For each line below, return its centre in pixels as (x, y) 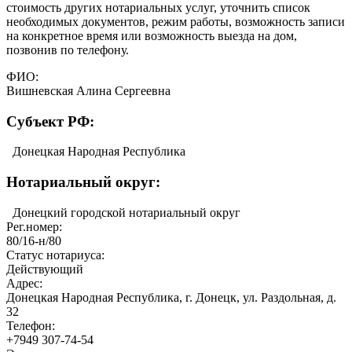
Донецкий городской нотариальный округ (126, 212)
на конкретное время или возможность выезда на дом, (152, 35)
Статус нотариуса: (57, 255)
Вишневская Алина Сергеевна (88, 90)
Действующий (45, 269)
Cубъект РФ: (50, 121)
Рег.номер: (36, 226)
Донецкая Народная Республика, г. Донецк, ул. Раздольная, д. (171, 297)
